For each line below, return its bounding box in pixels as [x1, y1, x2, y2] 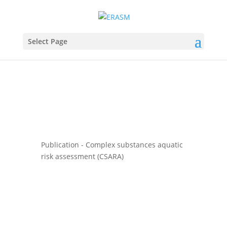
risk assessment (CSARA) [41, 152, 124, 161]
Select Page [27, 36, 67, 46]
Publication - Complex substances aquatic [41, 140, 183, 149]
